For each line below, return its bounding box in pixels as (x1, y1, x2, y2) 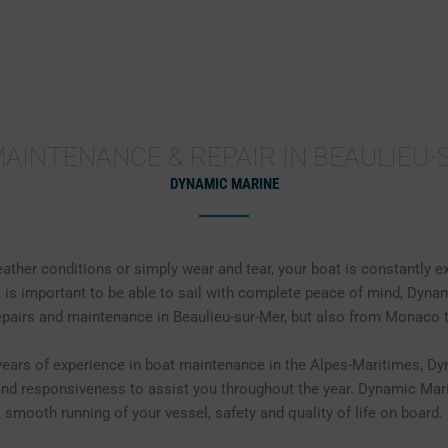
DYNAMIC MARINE (169, 175, 279, 193)
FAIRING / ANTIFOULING (207, 31, 371, 49)
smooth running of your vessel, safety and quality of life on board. (5, 404, 443, 422)
